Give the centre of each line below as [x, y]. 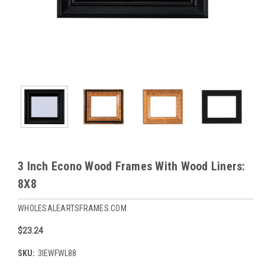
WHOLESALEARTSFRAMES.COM [72, 209]
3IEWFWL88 [57, 253]
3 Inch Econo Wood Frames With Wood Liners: [132, 167]
